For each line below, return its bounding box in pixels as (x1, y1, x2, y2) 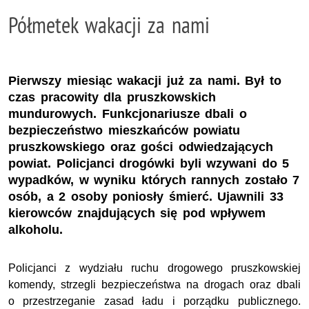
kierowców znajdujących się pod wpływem (8, 206, 266, 220)
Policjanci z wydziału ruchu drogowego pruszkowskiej (8, 261, 301, 274)
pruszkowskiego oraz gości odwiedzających (8, 139, 273, 154)
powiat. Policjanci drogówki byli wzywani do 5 (8, 156, 290, 170)
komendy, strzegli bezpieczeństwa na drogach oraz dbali (8, 278, 301, 290)
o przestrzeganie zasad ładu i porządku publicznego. (8, 295, 301, 307)
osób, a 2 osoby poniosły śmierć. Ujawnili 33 (8, 189, 283, 203)
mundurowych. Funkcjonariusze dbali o (8, 106, 247, 121)
